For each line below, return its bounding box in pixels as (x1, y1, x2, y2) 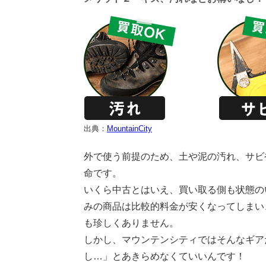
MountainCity (107, 123, 152, 133)
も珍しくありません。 (84, 217, 179, 228)
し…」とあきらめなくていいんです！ (84, 251, 245, 261)
